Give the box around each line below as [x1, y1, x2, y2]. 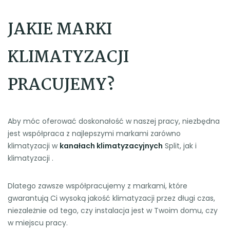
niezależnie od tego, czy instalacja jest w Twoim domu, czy [8, 205, 218, 216]
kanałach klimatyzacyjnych [60, 141, 163, 151]
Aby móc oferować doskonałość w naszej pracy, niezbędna [8, 116, 220, 127]
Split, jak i [163, 141, 197, 151]
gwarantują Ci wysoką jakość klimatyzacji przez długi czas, [8, 193, 215, 204]
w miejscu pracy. [8, 218, 68, 228]
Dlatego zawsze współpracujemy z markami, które [8, 181, 187, 191]
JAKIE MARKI [8, 17, 112, 44]
